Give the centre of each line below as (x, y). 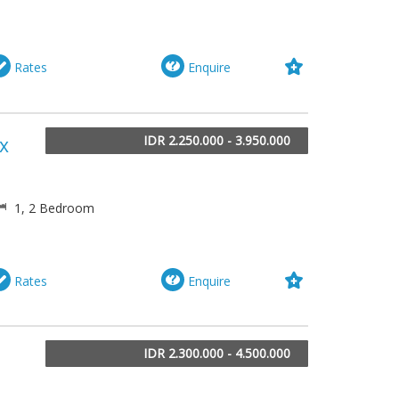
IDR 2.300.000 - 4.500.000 (217, 353)
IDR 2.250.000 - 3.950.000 (217, 140)
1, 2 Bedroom (53, 208)
